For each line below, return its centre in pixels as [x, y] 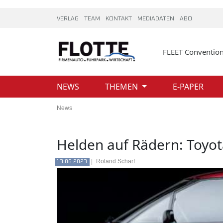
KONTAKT [119, 19]
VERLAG [68, 19]
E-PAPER [189, 87]
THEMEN [122, 87]
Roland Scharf [115, 161]
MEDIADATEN [157, 19]
